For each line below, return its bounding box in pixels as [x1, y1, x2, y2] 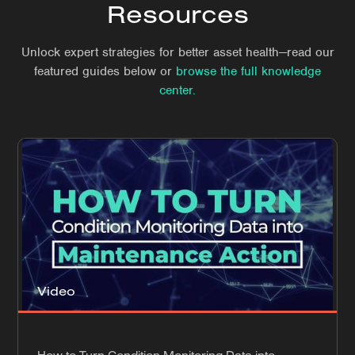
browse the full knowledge [176, 63, 321, 79]
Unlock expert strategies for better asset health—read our [21, 44, 334, 60]
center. [159, 82, 196, 98]
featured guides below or [34, 63, 176, 79]
